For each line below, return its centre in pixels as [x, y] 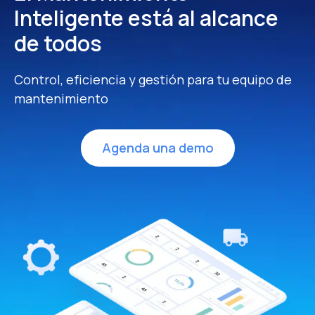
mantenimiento [61, 98]
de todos [58, 43]
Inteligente [71, 18]
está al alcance [203, 18]
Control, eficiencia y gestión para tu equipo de [153, 79]
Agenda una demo [157, 147]
